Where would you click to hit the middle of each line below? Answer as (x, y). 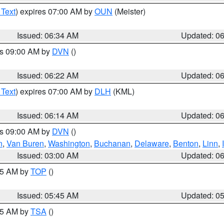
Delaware (152, 143)
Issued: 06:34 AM (48, 35)
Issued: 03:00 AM (48, 155)
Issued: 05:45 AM (48, 195)
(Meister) (129, 11)
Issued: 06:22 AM (48, 75)
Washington (69, 143)
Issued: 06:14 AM (48, 115)
